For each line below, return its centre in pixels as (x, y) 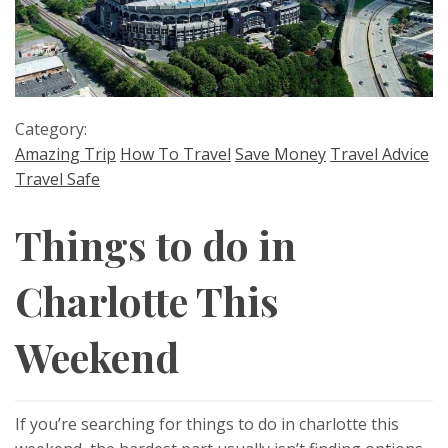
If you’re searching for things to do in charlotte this (207, 423)
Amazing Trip (65, 153)
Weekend (97, 356)
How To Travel (175, 153)
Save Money (280, 153)
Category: (51, 128)
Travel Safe (57, 178)
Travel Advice (379, 153)
